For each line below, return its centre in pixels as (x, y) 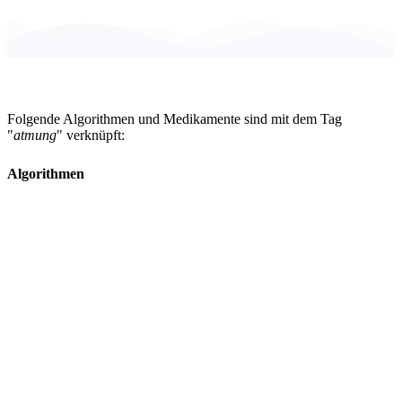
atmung (35, 135)
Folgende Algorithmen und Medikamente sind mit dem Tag (175, 118)
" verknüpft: (91, 135)
